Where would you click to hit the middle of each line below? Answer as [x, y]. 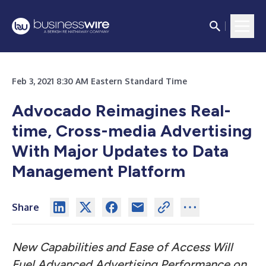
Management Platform [99, 171]
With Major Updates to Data [120, 151]
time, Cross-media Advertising [132, 131]
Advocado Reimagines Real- [121, 110]
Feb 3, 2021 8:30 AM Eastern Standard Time [99, 81]
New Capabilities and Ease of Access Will [122, 247]
